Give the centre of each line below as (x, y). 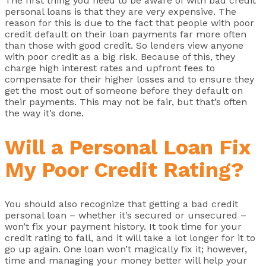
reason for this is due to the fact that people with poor (129, 23)
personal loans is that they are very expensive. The (121, 11)
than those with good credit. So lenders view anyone (124, 45)
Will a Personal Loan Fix (128, 147)
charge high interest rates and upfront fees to (110, 68)
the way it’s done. (44, 113)
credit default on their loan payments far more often (126, 34)
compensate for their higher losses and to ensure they (129, 79)
